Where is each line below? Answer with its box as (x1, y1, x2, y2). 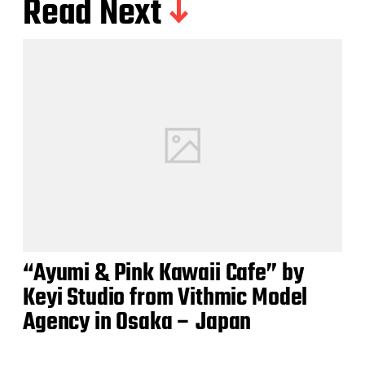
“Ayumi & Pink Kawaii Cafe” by (23, 254, 304, 292)
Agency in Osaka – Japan (23, 303, 252, 341)
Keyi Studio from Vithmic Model (23, 279, 308, 317)
